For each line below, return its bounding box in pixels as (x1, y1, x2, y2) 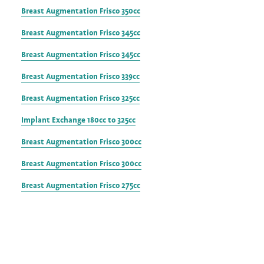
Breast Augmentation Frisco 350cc (21, 5, 140, 16)
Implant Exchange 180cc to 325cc (21, 114, 136, 126)
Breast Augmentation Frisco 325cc (21, 92, 140, 104)
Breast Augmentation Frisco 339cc (21, 70, 140, 82)
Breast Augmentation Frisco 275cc (21, 179, 140, 191)
